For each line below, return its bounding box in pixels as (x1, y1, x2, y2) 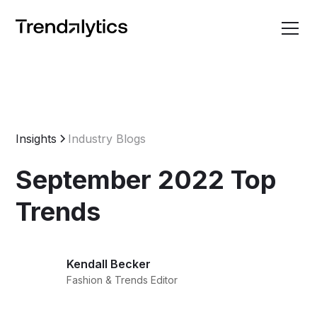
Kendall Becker (67, 257, 151, 271)
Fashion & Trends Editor (67, 274, 178, 286)
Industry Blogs (68, 132, 146, 146)
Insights (16, 132, 57, 146)
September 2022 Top (16, 164, 277, 195)
